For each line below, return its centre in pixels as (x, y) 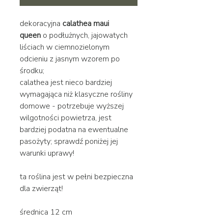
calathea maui (86, 23)
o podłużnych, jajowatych (84, 35)
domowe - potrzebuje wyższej (72, 106)
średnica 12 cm (46, 212)
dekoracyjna (41, 23)
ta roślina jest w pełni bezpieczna (76, 177)
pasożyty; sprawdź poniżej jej (69, 141)
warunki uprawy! (47, 153)
